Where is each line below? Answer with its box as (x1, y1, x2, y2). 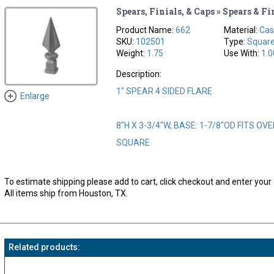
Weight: (116, 48, 147, 58)
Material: (224, 24, 260, 35)
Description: (116, 68, 162, 79)
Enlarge (20, 91, 50, 101)
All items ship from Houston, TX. (4, 188, 128, 198)
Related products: (8, 242, 80, 252)
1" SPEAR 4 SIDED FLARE (116, 86, 213, 96)
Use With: (224, 48, 262, 58)
